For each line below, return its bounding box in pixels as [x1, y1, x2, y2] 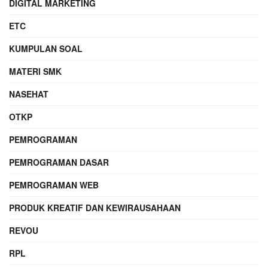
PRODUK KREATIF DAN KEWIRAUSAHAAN [9, 201, 181, 214]
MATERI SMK [9, 65, 62, 77]
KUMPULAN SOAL [9, 42, 83, 54]
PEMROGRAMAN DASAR [9, 156, 109, 168]
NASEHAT [9, 87, 48, 100]
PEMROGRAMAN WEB [9, 178, 99, 191]
